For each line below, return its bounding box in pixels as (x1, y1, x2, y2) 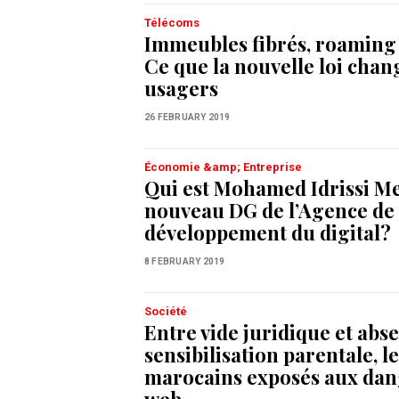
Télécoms (144, 16, 199, 30)
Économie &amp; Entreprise (144, 160, 302, 175)
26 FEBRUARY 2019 (144, 112, 231, 123)
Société (144, 305, 187, 319)
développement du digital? (144, 219, 391, 247)
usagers (144, 75, 218, 102)
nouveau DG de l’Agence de (144, 197, 395, 224)
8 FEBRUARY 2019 (144, 256, 225, 267)
